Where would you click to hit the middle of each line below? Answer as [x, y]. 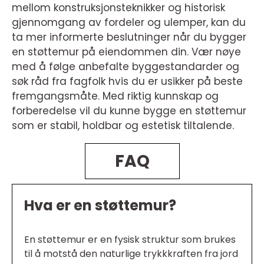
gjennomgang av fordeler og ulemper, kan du [129, 23]
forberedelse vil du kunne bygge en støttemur [129, 111]
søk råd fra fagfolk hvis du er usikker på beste [127, 82]
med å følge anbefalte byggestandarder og [126, 67]
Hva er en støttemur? [100, 206]
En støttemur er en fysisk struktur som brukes [130, 240]
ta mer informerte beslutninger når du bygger [129, 37]
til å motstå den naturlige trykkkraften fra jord [131, 254]
